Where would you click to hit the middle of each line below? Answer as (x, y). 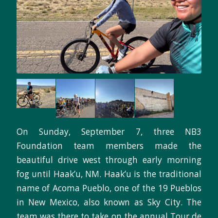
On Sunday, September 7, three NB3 (109, 132)
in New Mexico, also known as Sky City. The (109, 202)
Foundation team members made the (109, 146)
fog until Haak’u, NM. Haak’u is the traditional (109, 174)
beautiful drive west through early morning (109, 160)
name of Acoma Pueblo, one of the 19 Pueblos (109, 188)
